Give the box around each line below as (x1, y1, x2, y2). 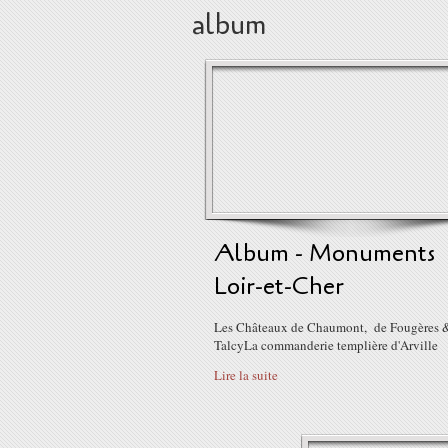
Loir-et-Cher (214, 270, 344, 303)
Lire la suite (214, 366, 278, 384)
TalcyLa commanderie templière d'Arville (214, 336, 438, 354)
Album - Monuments (214, 237, 435, 270)
